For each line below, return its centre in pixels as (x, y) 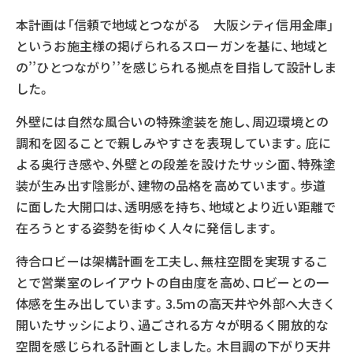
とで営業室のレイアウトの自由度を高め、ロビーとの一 (173, 282)
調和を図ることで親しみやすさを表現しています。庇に (174, 142)
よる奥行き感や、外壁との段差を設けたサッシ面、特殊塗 (176, 163)
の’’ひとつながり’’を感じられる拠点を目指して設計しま (176, 67)
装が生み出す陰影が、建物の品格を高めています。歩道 (171, 185)
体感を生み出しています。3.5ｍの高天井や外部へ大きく (176, 303)
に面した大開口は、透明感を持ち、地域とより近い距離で (176, 206)
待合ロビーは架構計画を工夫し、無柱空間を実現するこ (173, 260)
